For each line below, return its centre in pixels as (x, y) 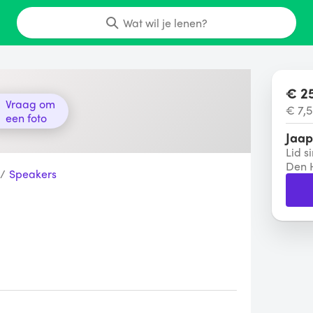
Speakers (33, 174)
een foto (26, 118)
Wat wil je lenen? (165, 22)
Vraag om (30, 104)
